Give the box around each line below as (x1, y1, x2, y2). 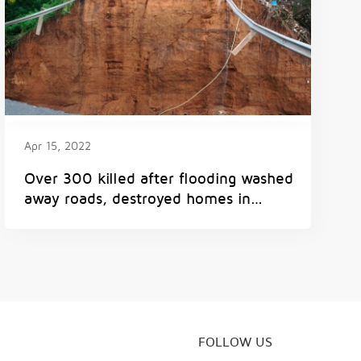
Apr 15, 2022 (24, 140, 91, 152)
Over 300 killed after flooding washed (24, 171, 293, 187)
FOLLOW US (198, 335, 272, 350)
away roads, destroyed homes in (24, 191, 251, 207)
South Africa (24, 211, 110, 227)
